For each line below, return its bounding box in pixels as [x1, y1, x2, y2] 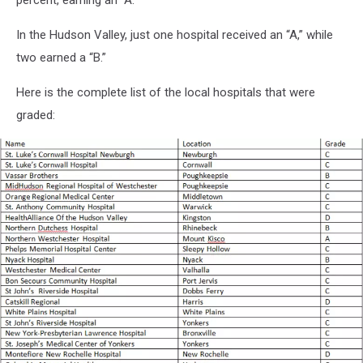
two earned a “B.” [16, 50, 106, 66]
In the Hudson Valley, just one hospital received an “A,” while [16, 28, 333, 43]
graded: [16, 108, 55, 123]
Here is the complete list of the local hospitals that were [16, 85, 315, 100]
